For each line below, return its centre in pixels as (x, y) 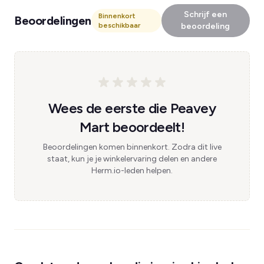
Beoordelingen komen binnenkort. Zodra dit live (132, 147)
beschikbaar (119, 25)
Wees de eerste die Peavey (132, 108)
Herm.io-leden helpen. (132, 171)
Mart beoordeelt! (132, 127)
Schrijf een (206, 14)
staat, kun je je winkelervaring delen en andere (132, 159)
